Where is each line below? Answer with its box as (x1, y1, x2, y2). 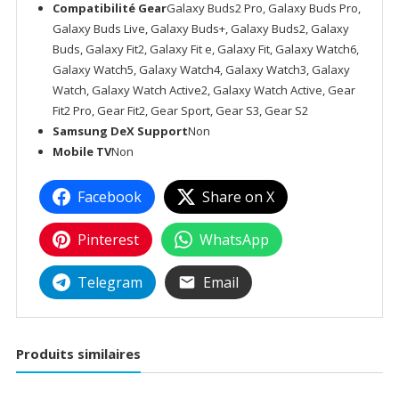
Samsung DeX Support (52, 122, 188, 139)
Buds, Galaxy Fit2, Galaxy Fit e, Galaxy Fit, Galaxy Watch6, (52, 40, 359, 57)
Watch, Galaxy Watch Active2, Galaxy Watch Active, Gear (52, 81, 355, 98)
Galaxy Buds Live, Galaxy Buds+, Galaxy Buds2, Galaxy (52, 20, 349, 37)
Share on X (201, 186, 274, 207)
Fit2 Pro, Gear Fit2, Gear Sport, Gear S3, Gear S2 (52, 102, 308, 118)
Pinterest (77, 229, 139, 249)
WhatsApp (199, 229, 269, 249)
